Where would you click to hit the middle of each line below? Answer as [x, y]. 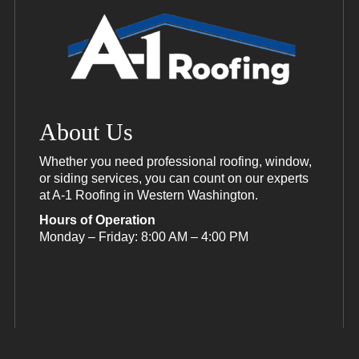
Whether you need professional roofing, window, [175, 161]
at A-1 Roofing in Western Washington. [149, 195]
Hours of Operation [97, 220]
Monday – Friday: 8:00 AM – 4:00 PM [144, 237]
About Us [86, 132]
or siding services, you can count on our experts [174, 178]
